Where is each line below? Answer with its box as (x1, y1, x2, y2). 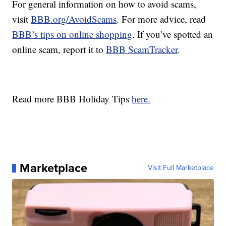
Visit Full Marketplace (147, 162, 214, 174)
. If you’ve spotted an (132, 28, 213, 41)
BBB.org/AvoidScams (31, 13, 117, 26)
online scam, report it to (12, 43, 106, 56)
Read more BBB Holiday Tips (12, 92, 132, 105)
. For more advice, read (117, 13, 206, 26)
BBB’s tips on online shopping (12, 28, 133, 41)
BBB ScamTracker (106, 43, 178, 56)
